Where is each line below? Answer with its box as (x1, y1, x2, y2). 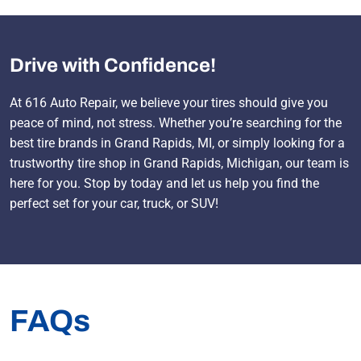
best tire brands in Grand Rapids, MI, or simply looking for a (10, 135, 345, 151)
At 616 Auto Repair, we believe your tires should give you (10, 95, 328, 111)
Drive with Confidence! (10, 55, 216, 77)
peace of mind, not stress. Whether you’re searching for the (10, 115, 342, 131)
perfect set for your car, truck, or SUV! (10, 196, 218, 212)
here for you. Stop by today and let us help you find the (10, 176, 319, 192)
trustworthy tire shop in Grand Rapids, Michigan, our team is (10, 156, 349, 172)
